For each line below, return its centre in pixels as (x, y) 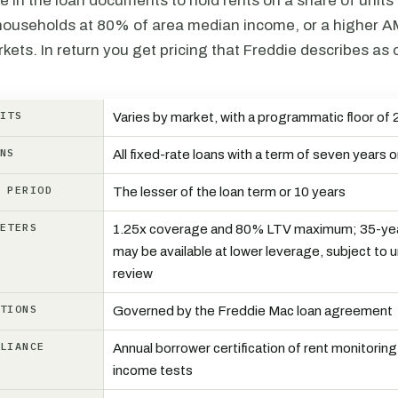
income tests (153, 370)
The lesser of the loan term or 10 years (229, 192)
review (133, 274)
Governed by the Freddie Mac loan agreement (253, 311)
